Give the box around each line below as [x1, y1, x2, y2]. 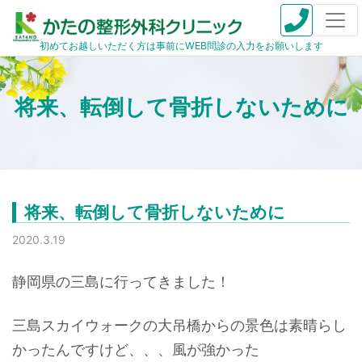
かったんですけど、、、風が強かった [12, 340, 259, 358]
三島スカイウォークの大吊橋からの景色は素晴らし [12, 316, 347, 334]
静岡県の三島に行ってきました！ [12, 272, 230, 290]
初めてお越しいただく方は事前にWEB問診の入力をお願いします [39, 40, 323, 52]
